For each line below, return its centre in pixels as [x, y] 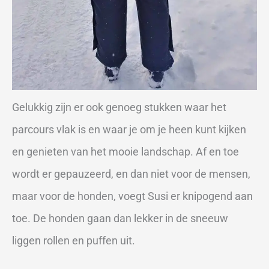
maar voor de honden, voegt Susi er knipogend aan [132, 196]
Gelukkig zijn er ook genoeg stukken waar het [119, 107]
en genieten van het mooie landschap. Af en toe [125, 152]
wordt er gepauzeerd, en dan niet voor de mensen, [131, 174]
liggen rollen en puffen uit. [74, 241]
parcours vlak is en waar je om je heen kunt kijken [129, 130]
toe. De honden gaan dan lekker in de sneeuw [120, 219]
